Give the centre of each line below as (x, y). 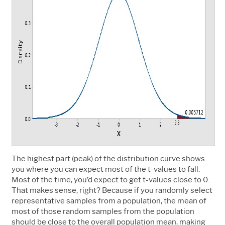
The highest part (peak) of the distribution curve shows (108, 158)
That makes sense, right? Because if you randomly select (112, 190)
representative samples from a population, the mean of (109, 201)
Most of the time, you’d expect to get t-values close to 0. (110, 180)
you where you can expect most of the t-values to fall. (106, 169)
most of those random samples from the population (103, 211)
